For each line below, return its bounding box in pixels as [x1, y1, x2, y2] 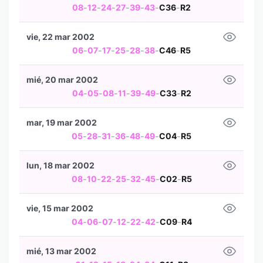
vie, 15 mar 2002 [26, 203, 93, 213]
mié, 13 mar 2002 [26, 246, 96, 256]
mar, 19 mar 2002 [26, 117, 97, 127]
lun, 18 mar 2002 [26, 160, 95, 170]
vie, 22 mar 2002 [26, 32, 95, 42]
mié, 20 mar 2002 [26, 75, 98, 85]
